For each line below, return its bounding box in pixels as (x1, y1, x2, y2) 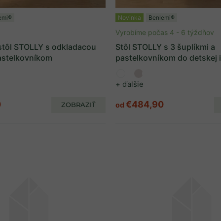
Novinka (118, 13, 141, 21)
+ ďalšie (115, 79, 144, 89)
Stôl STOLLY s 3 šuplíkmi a (115, 41, 215, 52)
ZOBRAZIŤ (61, 101, 96, 109)
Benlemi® (148, 13, 175, 21)
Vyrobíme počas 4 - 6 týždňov (115, 28, 214, 37)
